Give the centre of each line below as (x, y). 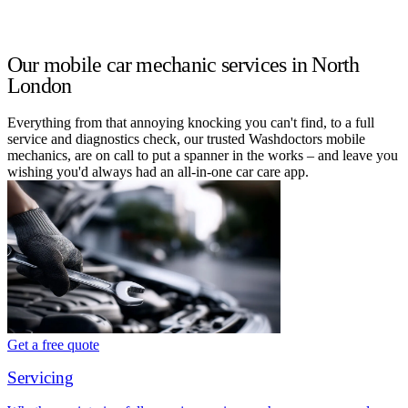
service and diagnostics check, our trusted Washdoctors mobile (186, 138)
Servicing (41, 378)
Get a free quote (53, 344)
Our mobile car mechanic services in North (184, 64)
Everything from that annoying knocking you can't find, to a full (191, 122)
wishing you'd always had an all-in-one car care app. (158, 171)
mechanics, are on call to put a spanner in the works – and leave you (203, 155)
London (40, 85)
